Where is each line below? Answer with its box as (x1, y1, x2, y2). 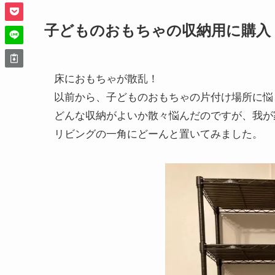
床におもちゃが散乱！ (54, 70, 158, 86)
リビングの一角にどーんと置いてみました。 (54, 125, 263, 141)
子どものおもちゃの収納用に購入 (44, 18, 271, 40)
